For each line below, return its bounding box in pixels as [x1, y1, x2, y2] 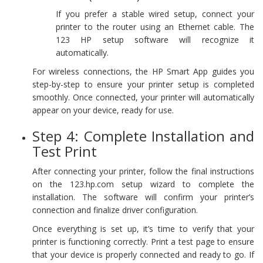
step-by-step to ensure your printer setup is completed [32, 78, 254, 90]
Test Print [32, 141, 97, 161]
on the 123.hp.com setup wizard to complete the [32, 178, 254, 190]
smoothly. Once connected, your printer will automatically [32, 91, 254, 103]
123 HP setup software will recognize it [56, 33, 254, 45]
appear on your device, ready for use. [32, 104, 174, 116]
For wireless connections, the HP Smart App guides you [32, 65, 254, 77]
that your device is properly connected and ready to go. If [32, 248, 254, 260]
